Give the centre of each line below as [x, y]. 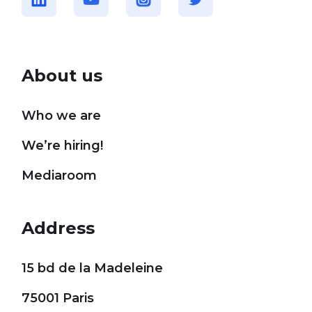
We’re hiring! [63, 146]
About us [62, 76]
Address [58, 228]
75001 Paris [58, 298]
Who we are [62, 116]
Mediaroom [60, 176]
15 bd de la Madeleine [93, 268]
